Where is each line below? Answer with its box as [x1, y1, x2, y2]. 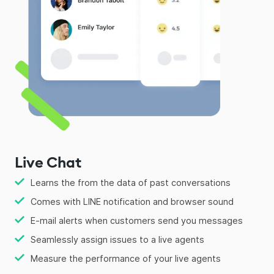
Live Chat [15, 152, 81, 171]
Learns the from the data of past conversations [31, 177, 231, 188]
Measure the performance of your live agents [31, 253, 221, 264]
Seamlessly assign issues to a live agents [31, 234, 204, 245]
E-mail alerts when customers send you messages [31, 215, 243, 226]
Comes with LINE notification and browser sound [31, 196, 234, 207]
